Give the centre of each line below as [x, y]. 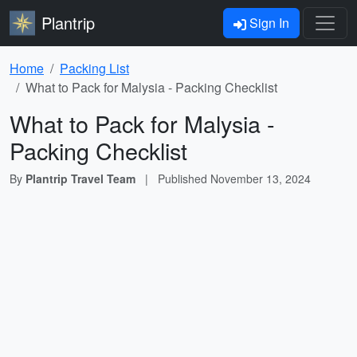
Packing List [94, 68]
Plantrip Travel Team [80, 178]
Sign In [268, 23]
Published [184, 178]
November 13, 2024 [261, 178]
